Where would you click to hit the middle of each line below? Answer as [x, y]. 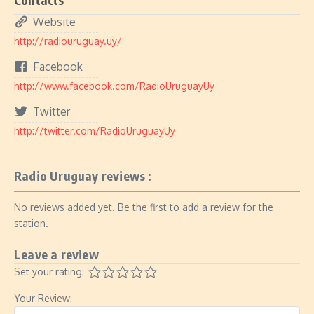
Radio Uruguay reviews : [83, 176]
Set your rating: [49, 272]
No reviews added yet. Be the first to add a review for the [144, 207]
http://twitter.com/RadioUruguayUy [95, 131]
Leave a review [56, 254]
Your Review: [43, 298]
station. [31, 223]
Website [54, 22]
